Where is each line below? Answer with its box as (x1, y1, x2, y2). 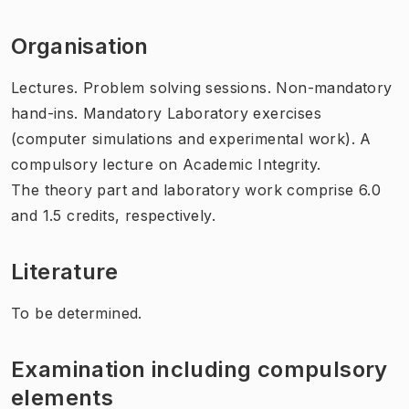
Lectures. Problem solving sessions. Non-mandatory (11, 78, 393, 97)
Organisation (11, 32, 149, 59)
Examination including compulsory (11, 355, 388, 383)
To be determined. (11, 303, 142, 322)
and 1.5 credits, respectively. (11, 205, 215, 225)
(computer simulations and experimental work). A (11, 129, 372, 148)
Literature (11, 257, 118, 285)
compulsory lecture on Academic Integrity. (11, 154, 321, 173)
